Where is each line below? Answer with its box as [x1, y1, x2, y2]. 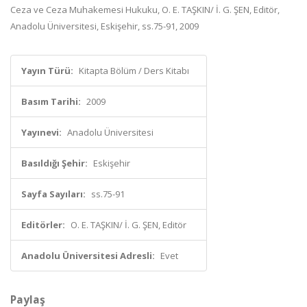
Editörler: [21, 219, 65, 231]
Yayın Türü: [21, 64, 73, 77]
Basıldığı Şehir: [21, 157, 88, 169]
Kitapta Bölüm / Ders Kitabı [79, 64, 189, 77]
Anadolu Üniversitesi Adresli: [21, 249, 155, 262]
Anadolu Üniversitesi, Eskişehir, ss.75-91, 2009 [10, 20, 199, 32]
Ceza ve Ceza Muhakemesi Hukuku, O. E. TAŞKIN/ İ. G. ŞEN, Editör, [10, 3, 280, 16]
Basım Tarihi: [21, 95, 81, 108]
